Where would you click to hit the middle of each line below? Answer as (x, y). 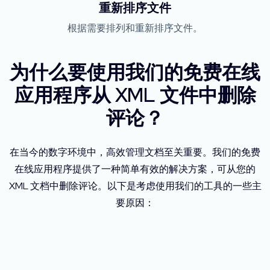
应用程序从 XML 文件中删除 (135, 95)
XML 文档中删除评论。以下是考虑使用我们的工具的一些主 (135, 186)
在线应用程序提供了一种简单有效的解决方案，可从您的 (135, 169)
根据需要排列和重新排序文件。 (135, 28)
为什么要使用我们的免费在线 (135, 72)
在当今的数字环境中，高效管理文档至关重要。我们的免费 (135, 152)
